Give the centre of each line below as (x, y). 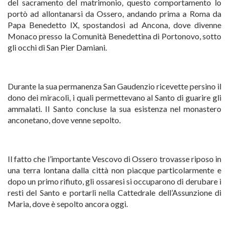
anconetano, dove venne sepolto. (64, 120)
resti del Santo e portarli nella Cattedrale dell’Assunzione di (114, 192)
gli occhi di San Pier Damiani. (57, 47)
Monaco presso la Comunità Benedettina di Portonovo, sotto (114, 36)
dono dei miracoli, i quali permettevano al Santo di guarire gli (114, 97)
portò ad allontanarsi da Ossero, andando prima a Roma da (114, 14)
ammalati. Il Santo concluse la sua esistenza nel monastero (114, 109)
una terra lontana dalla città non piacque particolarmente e (114, 170)
